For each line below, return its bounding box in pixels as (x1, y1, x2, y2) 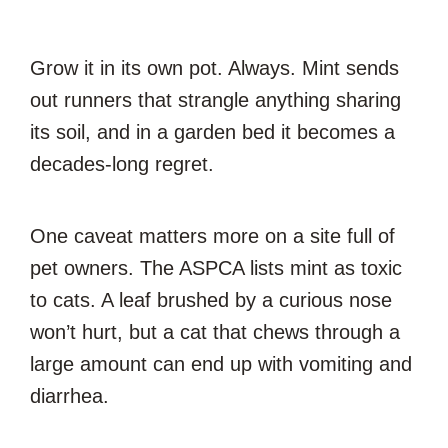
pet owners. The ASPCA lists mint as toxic (30, 256, 402, 279)
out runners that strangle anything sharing (30, 88, 401, 111)
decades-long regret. (30, 152, 214, 175)
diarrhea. (30, 384, 109, 407)
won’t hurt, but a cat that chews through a (30, 320, 400, 343)
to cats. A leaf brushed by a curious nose (30, 288, 392, 311)
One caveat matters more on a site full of (30, 224, 395, 247)
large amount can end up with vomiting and (30, 352, 412, 375)
